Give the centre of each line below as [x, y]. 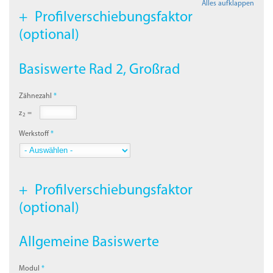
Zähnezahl [36, 96]
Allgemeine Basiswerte [89, 242]
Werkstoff [34, 134]
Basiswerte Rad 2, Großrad [100, 70]
